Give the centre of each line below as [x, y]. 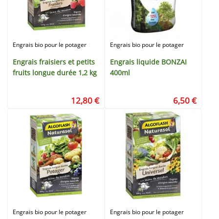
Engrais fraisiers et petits [54, 62]
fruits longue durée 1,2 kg [55, 73]
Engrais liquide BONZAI [148, 62]
